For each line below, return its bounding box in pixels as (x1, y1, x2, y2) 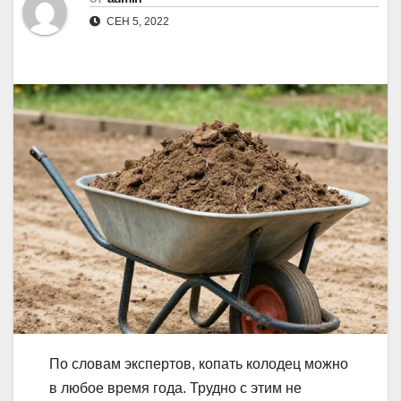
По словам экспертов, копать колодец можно (49, 355, 348, 371)
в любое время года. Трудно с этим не (49, 380, 302, 396)
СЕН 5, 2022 (104, 15, 169, 29)
